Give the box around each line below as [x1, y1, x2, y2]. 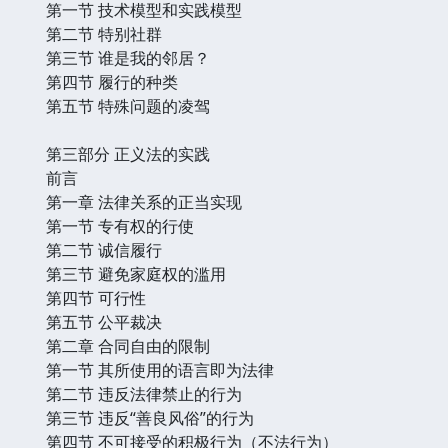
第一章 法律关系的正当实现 [46, 190, 242, 213]
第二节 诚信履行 [46, 238, 162, 261]
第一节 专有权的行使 [46, 214, 194, 237]
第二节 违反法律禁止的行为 [46, 382, 242, 405]
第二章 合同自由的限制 [46, 334, 210, 357]
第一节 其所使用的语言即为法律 [46, 358, 274, 381]
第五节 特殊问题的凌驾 [46, 94, 210, 117]
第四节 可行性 [46, 286, 146, 309]
